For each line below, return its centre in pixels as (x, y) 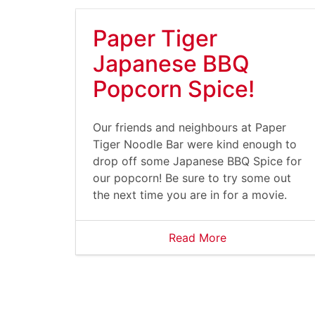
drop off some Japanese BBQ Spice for (197, 161)
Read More (198, 238)
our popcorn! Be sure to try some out (192, 178)
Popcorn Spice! (174, 89)
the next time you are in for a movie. (190, 195)
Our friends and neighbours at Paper (189, 127)
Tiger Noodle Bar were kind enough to (195, 144)
